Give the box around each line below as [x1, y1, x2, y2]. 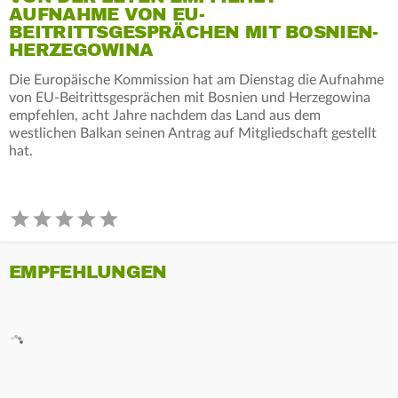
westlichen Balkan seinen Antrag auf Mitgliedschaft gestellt [9, 125, 377, 140]
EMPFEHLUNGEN [9, 260, 167, 283]
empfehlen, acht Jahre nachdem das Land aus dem [9, 107, 321, 123]
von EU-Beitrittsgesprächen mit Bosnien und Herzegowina [9, 90, 370, 105]
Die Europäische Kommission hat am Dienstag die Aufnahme [9, 72, 384, 87]
